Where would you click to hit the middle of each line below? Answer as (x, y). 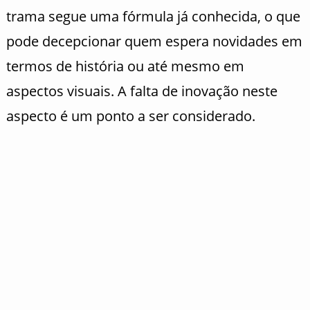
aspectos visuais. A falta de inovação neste (142, 91)
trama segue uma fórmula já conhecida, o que (153, 16)
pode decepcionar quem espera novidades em (154, 41)
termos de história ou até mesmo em (125, 66)
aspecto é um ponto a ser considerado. (130, 116)
